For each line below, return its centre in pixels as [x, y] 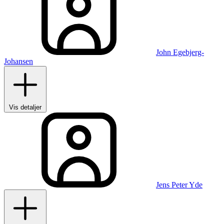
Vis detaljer [25, 107]
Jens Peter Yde [179, 185]
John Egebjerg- [180, 52]
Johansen [18, 61]
